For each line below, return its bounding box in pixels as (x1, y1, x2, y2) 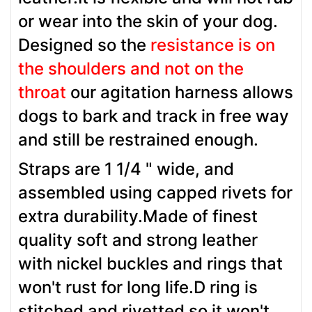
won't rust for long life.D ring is (18, 276, 258, 297)
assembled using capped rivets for (18, 182, 292, 203)
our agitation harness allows (66, 81, 293, 102)
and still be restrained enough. (18, 129, 258, 150)
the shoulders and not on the (18, 58, 244, 79)
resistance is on (150, 34, 275, 55)
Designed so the (18, 34, 150, 55)
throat (18, 81, 66, 102)
